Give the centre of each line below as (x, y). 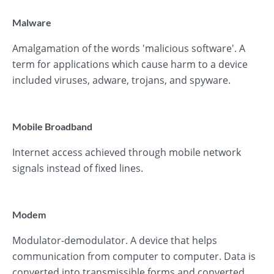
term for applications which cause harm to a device (130, 64)
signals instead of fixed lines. (78, 168)
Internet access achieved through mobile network (127, 152)
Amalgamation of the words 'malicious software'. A (129, 48)
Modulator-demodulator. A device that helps (115, 240)
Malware (32, 22)
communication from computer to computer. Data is (134, 256)
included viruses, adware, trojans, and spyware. (121, 80)
